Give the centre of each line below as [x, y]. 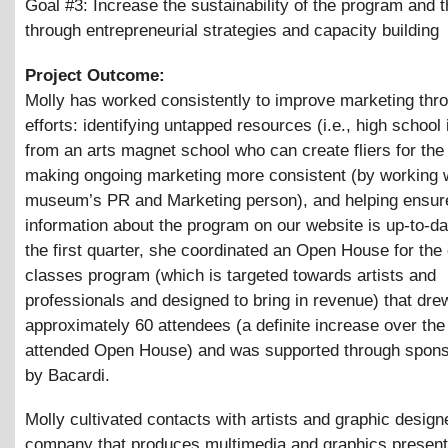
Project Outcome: [97, 75]
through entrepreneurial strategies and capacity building [232, 30]
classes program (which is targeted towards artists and [230, 275]
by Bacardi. [67, 375]
